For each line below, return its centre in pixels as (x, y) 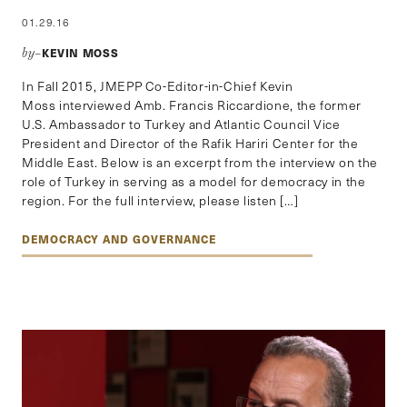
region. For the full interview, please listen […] (160, 201)
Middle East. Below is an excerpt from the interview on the (200, 163)
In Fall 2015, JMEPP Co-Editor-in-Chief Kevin (158, 86)
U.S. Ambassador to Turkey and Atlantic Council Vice (181, 124)
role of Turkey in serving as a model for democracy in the (194, 182)
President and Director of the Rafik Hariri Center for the (190, 144)
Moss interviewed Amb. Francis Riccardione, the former (192, 105)
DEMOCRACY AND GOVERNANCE (119, 239)
